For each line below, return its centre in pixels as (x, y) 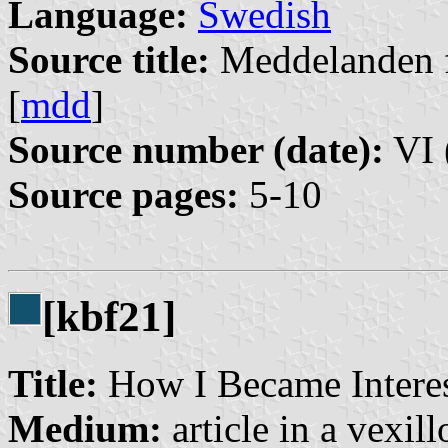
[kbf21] (109, 316)
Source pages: (123, 194)
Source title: (109, 59)
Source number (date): (196, 149)
